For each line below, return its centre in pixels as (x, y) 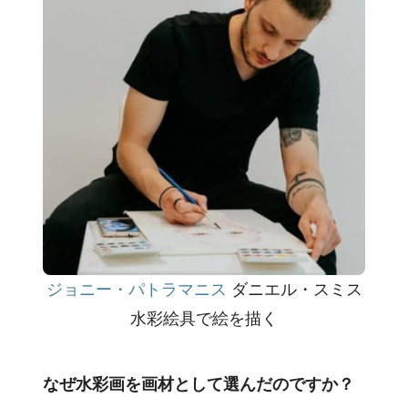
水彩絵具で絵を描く (204, 319)
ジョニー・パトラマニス (136, 290)
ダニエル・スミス (294, 290)
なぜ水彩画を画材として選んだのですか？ (199, 384)
